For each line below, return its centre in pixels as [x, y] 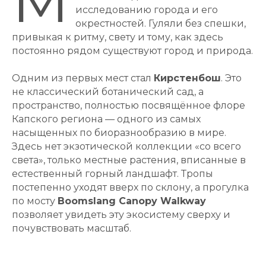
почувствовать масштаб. [72, 229]
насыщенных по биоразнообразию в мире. [119, 133]
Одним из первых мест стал [83, 78]
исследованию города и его [147, 10]
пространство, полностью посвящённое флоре [129, 106]
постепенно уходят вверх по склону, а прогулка [130, 188]
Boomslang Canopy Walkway [132, 201]
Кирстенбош [187, 78]
